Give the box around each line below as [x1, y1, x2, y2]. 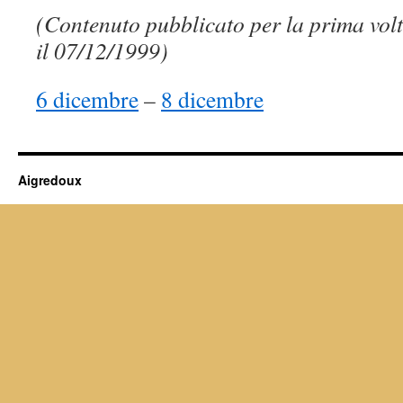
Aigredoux [18, 171, 82, 189]
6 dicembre [36, 84, 139, 114]
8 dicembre [161, 84, 264, 114]
